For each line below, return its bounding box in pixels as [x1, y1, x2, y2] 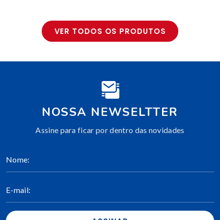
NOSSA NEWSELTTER [42, 104, 178, 120]
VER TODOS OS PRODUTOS [54, 26, 166, 37]
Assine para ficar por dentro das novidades [35, 125, 185, 135]
